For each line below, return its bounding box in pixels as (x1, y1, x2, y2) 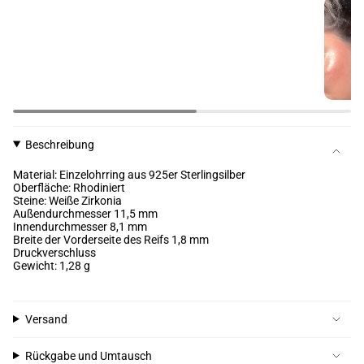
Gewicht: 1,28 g (13, 258, 90, 272)
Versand (24, 312, 67, 326)
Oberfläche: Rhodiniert (13, 180, 125, 194)
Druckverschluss (13, 245, 96, 259)
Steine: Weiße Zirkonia (13, 193, 122, 207)
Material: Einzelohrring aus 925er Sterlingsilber (13, 167, 245, 181)
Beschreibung (24, 137, 94, 151)
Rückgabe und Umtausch (24, 349, 152, 362)
